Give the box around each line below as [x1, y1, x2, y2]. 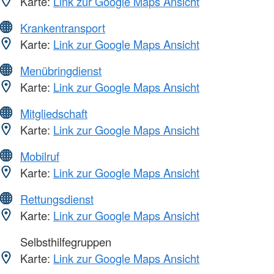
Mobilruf [20, 148, 59, 165]
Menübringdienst [20, 62, 102, 79]
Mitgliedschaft [20, 105, 87, 122]
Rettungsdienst [20, 191, 94, 207]
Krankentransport [20, 20, 105, 36]
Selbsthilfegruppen [17, 234, 111, 250]
